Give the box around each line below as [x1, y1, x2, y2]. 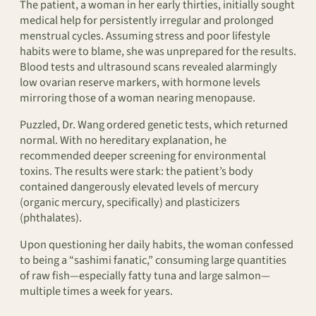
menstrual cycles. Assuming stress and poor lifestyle [20, 27, 270, 44]
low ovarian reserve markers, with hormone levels [20, 73, 260, 91]
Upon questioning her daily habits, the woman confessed [20, 236, 293, 254]
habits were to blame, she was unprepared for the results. [20, 42, 296, 60]
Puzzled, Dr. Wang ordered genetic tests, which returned [20, 116, 288, 133]
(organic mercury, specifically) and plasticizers [20, 193, 240, 211]
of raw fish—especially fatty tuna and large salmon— [20, 267, 270, 285]
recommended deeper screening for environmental [20, 147, 266, 164]
